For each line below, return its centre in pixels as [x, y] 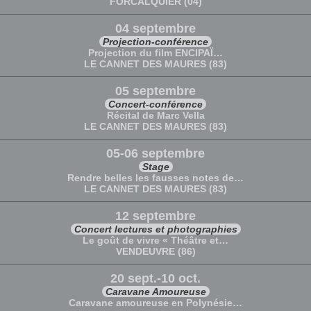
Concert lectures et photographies [155, 229]
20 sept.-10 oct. [155, 278]
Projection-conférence [155, 42]
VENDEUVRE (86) [155, 251]
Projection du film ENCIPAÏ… [155, 53]
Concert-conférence [155, 104]
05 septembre [155, 91]
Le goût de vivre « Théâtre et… [155, 240]
